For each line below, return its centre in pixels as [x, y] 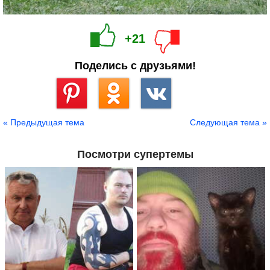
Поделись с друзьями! [135, 66]
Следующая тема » [228, 123]
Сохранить [75, 113]
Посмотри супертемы [135, 155]
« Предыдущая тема [44, 123]
